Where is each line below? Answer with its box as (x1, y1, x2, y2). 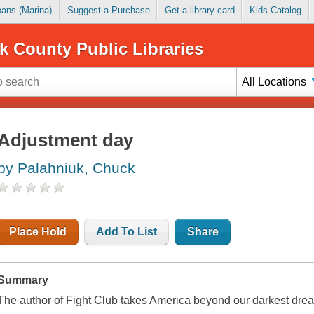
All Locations (242, 75, 307, 88)
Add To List (96, 226, 158, 238)
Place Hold (9, 226, 67, 238)
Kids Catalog (249, 5, 301, 16)
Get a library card (164, 5, 235, 16)
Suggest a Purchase (67, 5, 150, 16)
